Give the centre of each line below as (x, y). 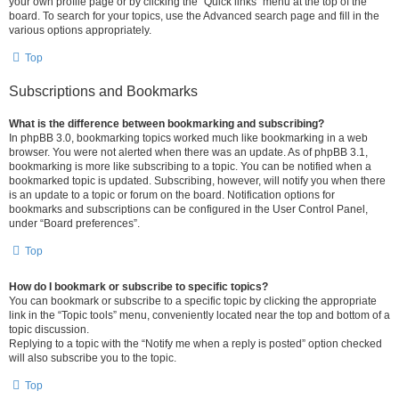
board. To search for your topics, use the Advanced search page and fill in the (194, 16)
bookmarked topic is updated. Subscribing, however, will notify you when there (197, 181)
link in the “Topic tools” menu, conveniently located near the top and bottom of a (199, 315)
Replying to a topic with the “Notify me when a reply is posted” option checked (195, 344)
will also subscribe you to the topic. (93, 358)
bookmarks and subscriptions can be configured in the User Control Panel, (188, 209)
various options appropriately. (80, 30)
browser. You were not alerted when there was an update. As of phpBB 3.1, (188, 152)
